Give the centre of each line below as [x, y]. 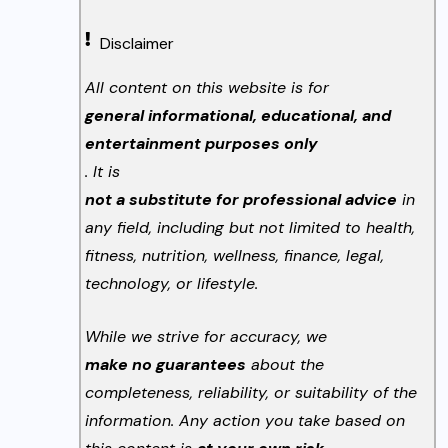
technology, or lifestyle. [172, 284]
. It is [103, 172]
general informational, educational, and [238, 116]
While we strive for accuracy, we [206, 337]
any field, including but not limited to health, [250, 228]
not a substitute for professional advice [241, 200]
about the [285, 365]
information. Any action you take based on [245, 421]
